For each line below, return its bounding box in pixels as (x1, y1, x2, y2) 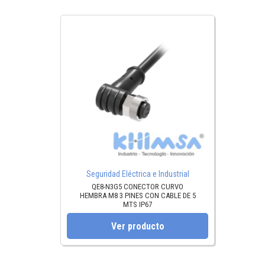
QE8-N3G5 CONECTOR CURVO (92, 182, 183, 192)
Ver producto (111, 220, 164, 232)
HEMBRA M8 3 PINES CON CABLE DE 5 (79, 191, 196, 201)
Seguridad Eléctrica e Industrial (86, 169, 189, 179)
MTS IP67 (123, 200, 152, 209)
